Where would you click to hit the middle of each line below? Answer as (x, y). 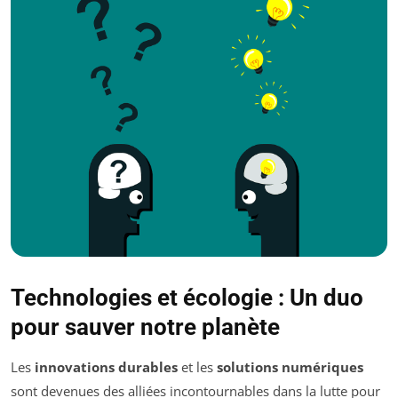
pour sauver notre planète (145, 326)
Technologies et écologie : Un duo (187, 297)
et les (197, 366)
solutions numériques (290, 366)
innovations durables (106, 366)
